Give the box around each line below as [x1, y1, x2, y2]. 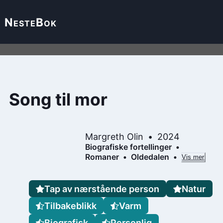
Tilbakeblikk [44, 200, 97, 211]
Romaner [85, 152, 119, 162]
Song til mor [9, 89, 108, 110]
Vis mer [182, 153, 205, 161]
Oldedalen [130, 152, 169, 162]
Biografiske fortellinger [85, 142, 172, 152]
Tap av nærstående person [44, 183, 160, 194]
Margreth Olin [85, 131, 143, 142]
